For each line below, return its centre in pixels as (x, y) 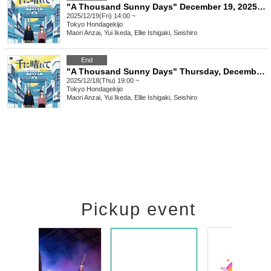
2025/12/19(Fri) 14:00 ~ (101, 16)
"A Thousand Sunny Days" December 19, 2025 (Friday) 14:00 (261, 7)
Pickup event (139, 210)
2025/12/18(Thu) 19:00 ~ (103, 81)
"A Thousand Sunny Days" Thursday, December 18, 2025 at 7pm (261, 72)
